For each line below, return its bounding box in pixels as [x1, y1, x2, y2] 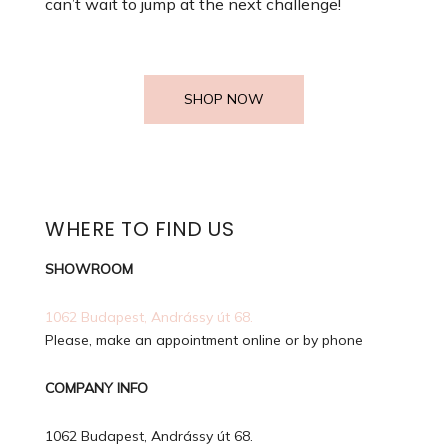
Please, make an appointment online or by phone [45, 331, 363, 350]
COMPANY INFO [45, 379, 148, 398]
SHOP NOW [184, 90, 264, 109]
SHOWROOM [45, 260, 133, 279]
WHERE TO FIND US [45, 215, 234, 244]
